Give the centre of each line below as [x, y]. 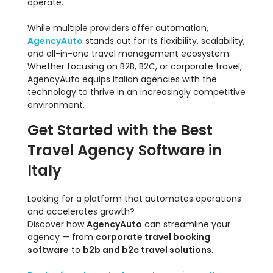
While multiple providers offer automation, [118, 28]
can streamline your [186, 225]
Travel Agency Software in [125, 151]
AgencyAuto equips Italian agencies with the [122, 80]
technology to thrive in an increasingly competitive [136, 92]
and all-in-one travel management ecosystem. [129, 54]
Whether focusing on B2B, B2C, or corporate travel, [135, 67]
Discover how [57, 225]
